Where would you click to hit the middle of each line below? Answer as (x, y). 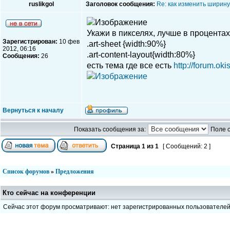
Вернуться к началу (33, 110)
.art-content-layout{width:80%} (141, 55)
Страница (126, 146)
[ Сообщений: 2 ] (187, 146)
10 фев (69, 42)
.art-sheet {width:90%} (126, 44)
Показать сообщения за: (110, 129)
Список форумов (26, 171)
